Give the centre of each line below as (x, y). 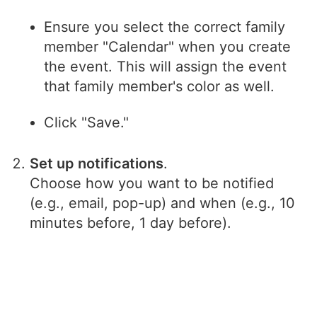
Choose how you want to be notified (152, 184)
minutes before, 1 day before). (131, 223)
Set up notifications (97, 164)
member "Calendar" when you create (168, 47)
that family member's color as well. (160, 87)
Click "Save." (87, 123)
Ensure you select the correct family (165, 27)
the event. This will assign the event (166, 67)
